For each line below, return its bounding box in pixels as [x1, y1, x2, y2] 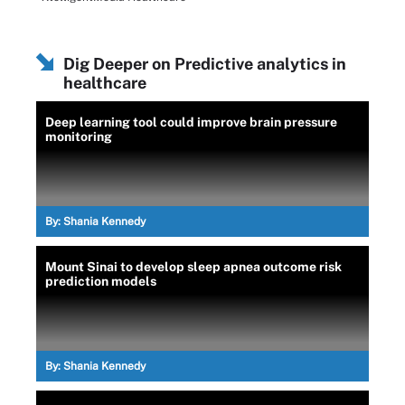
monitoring [45, 128, 112, 144]
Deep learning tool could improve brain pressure [45, 114, 337, 129]
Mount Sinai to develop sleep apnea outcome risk [45, 259, 342, 274]
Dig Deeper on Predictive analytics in [63, 53, 346, 73]
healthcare [63, 72, 146, 92]
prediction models [45, 273, 156, 288]
